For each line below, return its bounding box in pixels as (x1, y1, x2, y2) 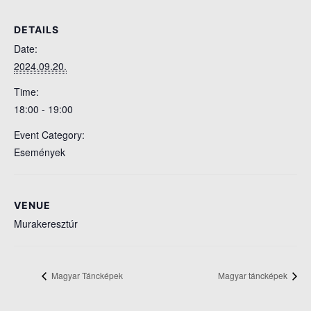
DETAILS (14, 23, 59, 35)
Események (14, 144, 65, 159)
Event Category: (14, 127, 85, 142)
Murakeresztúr (14, 217, 78, 231)
